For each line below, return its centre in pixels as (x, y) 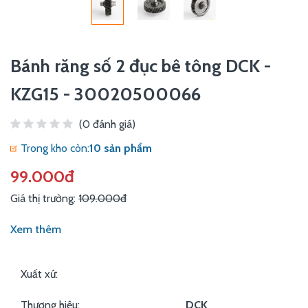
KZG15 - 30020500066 (106, 94)
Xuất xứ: (39, 274)
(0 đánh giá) (107, 124)
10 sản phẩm (121, 148)
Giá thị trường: (44, 198)
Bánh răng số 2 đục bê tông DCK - (141, 66)
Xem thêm (36, 229)
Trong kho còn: (55, 148)
